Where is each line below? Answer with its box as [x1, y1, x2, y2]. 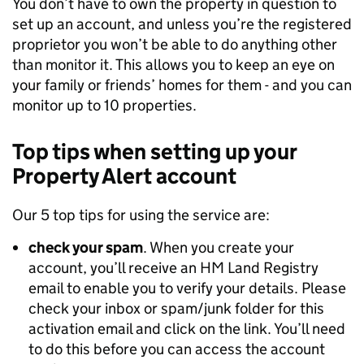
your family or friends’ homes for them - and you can [12, 75, 352, 94]
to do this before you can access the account [28, 339, 325, 358]
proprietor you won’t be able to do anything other [12, 34, 337, 54]
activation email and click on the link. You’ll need [28, 318, 345, 338]
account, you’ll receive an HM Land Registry [28, 258, 318, 277]
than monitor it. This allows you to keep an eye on [12, 54, 335, 74]
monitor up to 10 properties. [12, 95, 197, 115]
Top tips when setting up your [12, 137, 297, 165]
